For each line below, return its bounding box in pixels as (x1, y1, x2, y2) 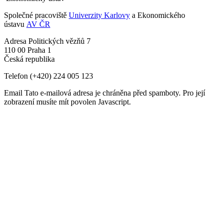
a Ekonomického (130, 10, 185, 19)
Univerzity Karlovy (69, 10, 130, 19)
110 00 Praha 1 (4, 45, 51, 54)
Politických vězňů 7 (28, 36, 91, 45)
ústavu (4, 19, 26, 28)
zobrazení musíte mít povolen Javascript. (4, 97, 131, 106)
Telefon (4, 71, 30, 80)
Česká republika (4, 54, 55, 63)
